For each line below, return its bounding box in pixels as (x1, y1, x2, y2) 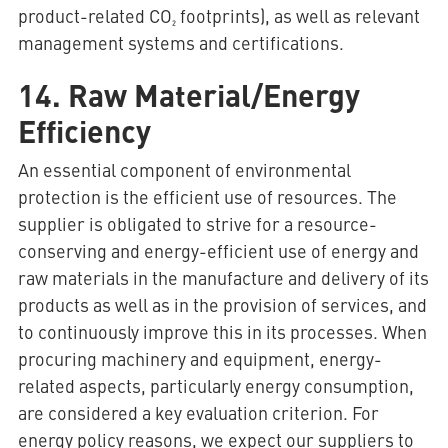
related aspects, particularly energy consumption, (17, 373, 414, 398)
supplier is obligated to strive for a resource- (17, 211, 377, 236)
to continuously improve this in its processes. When (17, 319, 427, 344)
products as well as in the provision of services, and (17, 292, 427, 317)
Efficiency (17, 108, 151, 152)
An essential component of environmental (17, 157, 351, 182)
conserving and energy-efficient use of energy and (17, 238, 419, 263)
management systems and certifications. (17, 30, 344, 55)
